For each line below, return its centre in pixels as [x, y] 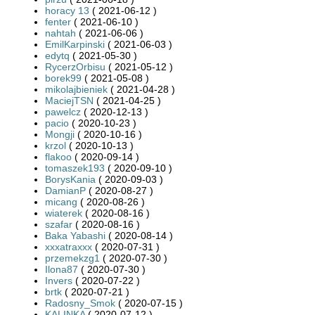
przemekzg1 [72, 258]
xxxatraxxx [69, 246]
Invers [59, 280]
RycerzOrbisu [75, 66]
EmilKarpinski [75, 44]
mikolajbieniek [76, 89]
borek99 [63, 78]
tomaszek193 [75, 168]
